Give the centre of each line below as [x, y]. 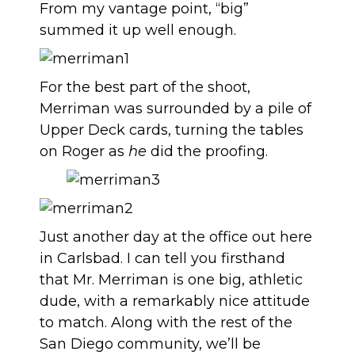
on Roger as [84, 152]
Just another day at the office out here [176, 237]
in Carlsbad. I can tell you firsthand [162, 259]
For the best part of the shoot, [145, 88]
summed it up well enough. [138, 31]
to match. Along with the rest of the [166, 323]
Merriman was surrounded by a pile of [176, 109]
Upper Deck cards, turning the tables [172, 130]
